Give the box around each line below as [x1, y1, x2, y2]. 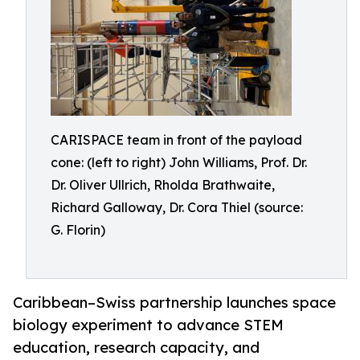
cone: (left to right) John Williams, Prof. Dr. [51, 154, 307, 170]
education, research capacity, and [13, 338, 260, 357]
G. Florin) [51, 222, 105, 238]
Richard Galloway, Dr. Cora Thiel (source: [51, 199, 303, 215]
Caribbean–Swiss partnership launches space [13, 293, 336, 312]
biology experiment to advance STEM [13, 316, 284, 334]
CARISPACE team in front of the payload [51, 132, 302, 148]
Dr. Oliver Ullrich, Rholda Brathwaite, [51, 177, 275, 193]
